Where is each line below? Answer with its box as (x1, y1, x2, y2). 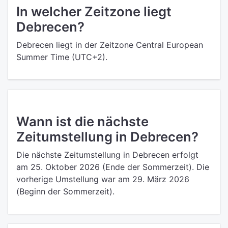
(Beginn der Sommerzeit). (16, 186, 115, 196)
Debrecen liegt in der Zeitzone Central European (16, 40, 203, 50)
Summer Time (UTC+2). (16, 52, 107, 62)
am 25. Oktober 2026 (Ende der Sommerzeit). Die (16, 162, 209, 172)
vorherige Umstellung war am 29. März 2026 (16, 174, 189, 184)
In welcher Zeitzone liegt (16, 4, 172, 19)
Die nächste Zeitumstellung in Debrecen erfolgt (16, 150, 198, 160)
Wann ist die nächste (16, 113, 149, 129)
